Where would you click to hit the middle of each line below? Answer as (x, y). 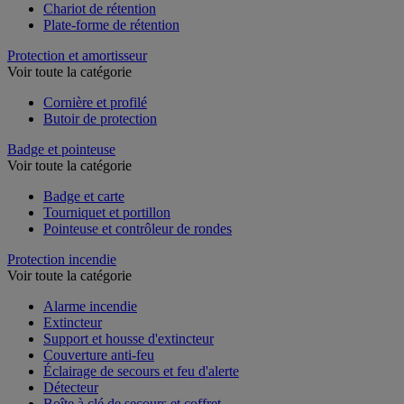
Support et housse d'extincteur (129, 338)
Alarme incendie (90, 306)
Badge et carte (84, 196)
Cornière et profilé (95, 102)
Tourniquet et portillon (107, 212)
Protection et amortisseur (77, 55)
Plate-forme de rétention (111, 24)
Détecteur (71, 387)
